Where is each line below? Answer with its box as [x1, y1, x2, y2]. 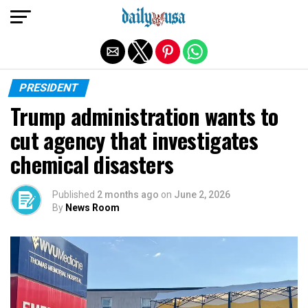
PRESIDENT [17, 81, 80, 94]
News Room [65, 202, 120, 213]
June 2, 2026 [174, 189, 230, 200]
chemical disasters [10, 148, 174, 180]
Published [52, 189, 95, 200]
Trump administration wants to [10, 100, 278, 132]
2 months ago [97, 189, 159, 200]
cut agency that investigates [10, 124, 258, 156]
